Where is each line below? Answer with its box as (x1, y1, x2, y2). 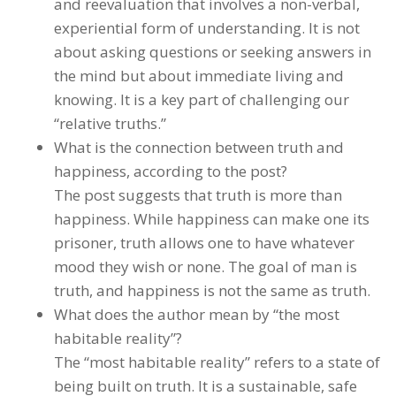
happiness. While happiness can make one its (54, 208, 369, 229)
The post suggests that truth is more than (54, 184, 342, 205)
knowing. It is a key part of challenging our (54, 88, 349, 110)
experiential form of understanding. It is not (54, 17, 360, 38)
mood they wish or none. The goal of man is (54, 255, 357, 277)
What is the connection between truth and (54, 136, 344, 157)
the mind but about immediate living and (54, 65, 344, 86)
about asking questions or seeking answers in (54, 41, 371, 62)
